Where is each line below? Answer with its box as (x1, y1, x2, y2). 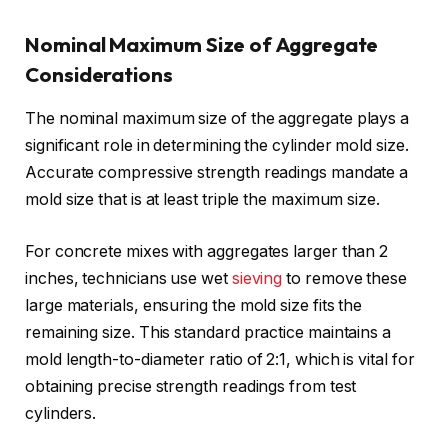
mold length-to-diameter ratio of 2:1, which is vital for (25, 349, 415, 369)
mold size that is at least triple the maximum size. (25, 190, 380, 210)
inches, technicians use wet (25, 268, 232, 288)
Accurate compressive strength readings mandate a (25, 163, 409, 183)
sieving (231, 268, 283, 288)
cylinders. (25, 403, 97, 423)
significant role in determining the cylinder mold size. (25, 136, 409, 156)
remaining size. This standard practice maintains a (25, 322, 392, 342)
